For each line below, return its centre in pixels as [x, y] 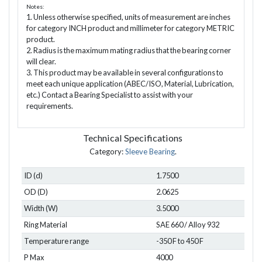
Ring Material [45, 225]
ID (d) [33, 176]
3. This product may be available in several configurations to [125, 72]
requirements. [49, 106]
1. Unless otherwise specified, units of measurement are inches [128, 17]
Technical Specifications [133, 138]
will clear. [41, 61]
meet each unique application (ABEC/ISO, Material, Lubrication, [130, 83]
